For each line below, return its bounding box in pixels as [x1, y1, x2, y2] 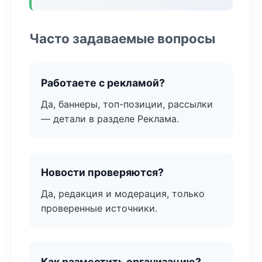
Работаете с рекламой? [41, 77, 165, 89]
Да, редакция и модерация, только [41, 188, 205, 199]
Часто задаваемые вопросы [29, 30, 215, 46]
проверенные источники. [41, 202, 157, 214]
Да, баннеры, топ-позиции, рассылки [41, 98, 213, 110]
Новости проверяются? [41, 166, 164, 178]
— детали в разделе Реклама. [41, 113, 179, 125]
